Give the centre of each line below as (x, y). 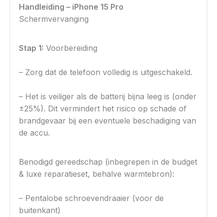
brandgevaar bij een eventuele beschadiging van (108, 121)
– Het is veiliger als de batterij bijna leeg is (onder (108, 97)
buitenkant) (40, 210)
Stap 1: (31, 48)
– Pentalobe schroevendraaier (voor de (92, 198)
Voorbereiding (71, 48)
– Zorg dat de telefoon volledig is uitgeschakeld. (106, 72)
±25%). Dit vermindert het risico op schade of (103, 109)
